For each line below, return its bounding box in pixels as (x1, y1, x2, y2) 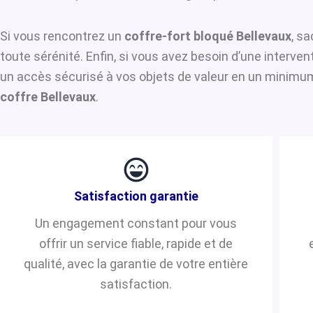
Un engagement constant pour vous (35, 215, 238, 231)
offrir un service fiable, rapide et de (39, 235, 233, 251)
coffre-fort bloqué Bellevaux (124, 28, 291, 43)
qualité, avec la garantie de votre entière (24, 256, 249, 271)
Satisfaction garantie (73, 188, 198, 203)
